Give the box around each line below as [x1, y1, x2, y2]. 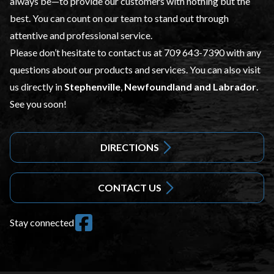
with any [224, 46, 261, 59]
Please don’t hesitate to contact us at [10, 46, 164, 59]
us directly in [10, 81, 64, 93]
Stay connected [10, 217, 74, 229]
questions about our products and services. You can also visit [10, 64, 261, 76]
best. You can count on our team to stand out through [10, 12, 229, 24]
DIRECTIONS [100, 141, 159, 154]
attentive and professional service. [10, 29, 152, 42]
